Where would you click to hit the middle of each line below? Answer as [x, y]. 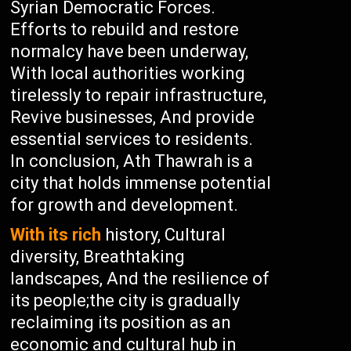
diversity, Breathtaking [98, 257]
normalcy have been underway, [130, 51]
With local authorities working [128, 73]
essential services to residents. [132, 139]
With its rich [56, 235]
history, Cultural [164, 235]
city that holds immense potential [141, 183]
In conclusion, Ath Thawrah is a [132, 161]
